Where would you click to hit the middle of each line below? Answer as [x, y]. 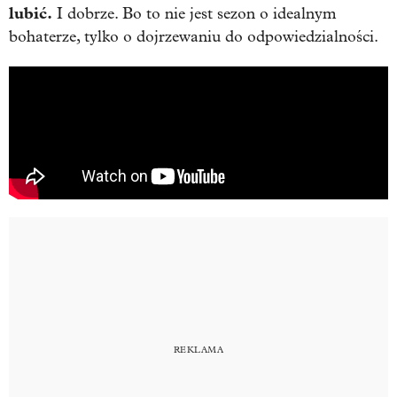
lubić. [31, 13]
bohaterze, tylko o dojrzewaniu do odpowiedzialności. [194, 36]
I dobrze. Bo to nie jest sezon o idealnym [195, 13]
